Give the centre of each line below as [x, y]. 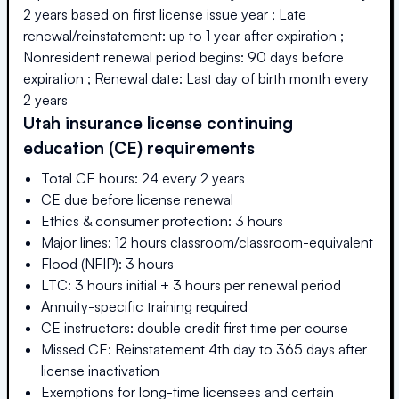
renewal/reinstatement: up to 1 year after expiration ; [183, 35]
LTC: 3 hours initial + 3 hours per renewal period [191, 285]
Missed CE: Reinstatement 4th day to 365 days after [204, 349]
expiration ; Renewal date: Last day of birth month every [196, 78]
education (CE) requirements [139, 147]
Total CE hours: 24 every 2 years [143, 178]
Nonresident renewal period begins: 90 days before [183, 57]
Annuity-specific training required [144, 306]
